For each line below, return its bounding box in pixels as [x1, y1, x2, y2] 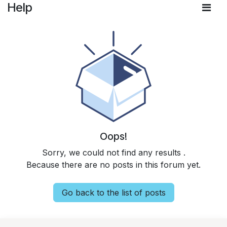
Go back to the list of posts [61, 187, 166, 198]
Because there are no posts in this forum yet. [26, 160, 201, 170]
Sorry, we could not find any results [42, 147, 183, 158]
